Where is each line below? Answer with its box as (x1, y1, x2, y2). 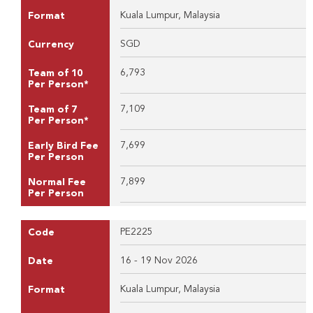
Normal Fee (28, 177, 86, 187)
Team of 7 (28, 104, 77, 115)
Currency (28, 39, 74, 50)
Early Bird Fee (28, 140, 99, 151)
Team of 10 (28, 68, 82, 78)
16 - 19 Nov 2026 (119, 255, 198, 265)
